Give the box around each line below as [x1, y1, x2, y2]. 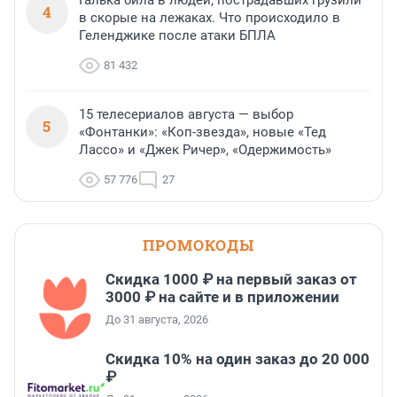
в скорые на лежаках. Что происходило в [79, 10, 340, 27]
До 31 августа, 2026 [105, 313, 208, 327]
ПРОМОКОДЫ [143, 235, 254, 256]
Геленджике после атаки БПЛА [79, 27, 276, 44]
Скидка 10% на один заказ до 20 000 [105, 350, 370, 369]
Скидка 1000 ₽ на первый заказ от [105, 270, 357, 289]
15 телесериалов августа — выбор [79, 106, 293, 123]
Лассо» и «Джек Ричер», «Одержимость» [79, 142, 331, 159]
